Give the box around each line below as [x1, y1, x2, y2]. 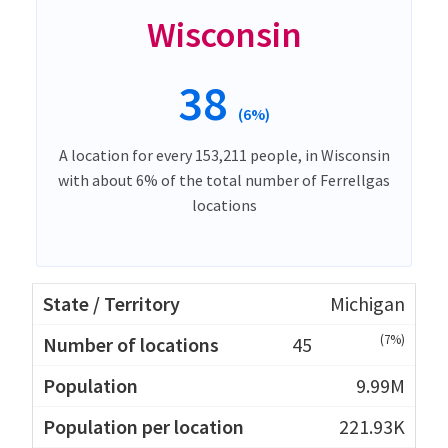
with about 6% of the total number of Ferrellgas [58, 169, 390, 190]
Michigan [330, 290, 405, 316]
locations [191, 194, 257, 215]
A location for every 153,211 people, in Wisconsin [58, 144, 390, 165]
